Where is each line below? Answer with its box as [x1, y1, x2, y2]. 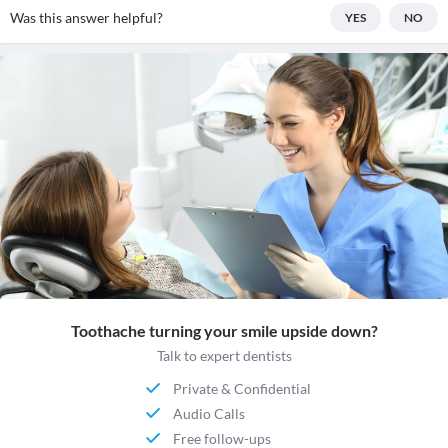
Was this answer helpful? [10, 9, 163, 26]
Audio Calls [173, 404, 246, 422]
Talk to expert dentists [156, 347, 292, 365]
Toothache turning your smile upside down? [70, 321, 378, 341]
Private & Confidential [173, 379, 312, 397]
